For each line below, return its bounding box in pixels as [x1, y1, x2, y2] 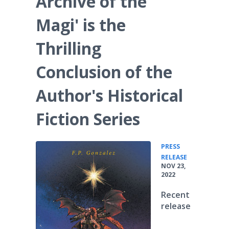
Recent [161, 189, 190, 200]
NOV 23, [161, 162, 186, 170]
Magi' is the [36, 14, 126, 36]
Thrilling [36, 37, 101, 59]
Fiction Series [36, 108, 140, 130]
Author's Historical [36, 84, 183, 106]
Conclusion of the [36, 61, 172, 83]
